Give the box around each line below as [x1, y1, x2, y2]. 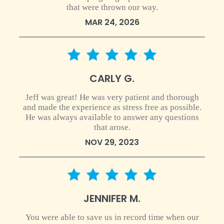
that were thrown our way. [66, 2, 158, 12]
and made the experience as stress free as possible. [22, 102, 201, 112]
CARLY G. [89, 71, 134, 85]
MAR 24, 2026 [84, 16, 139, 28]
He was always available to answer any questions [25, 112, 199, 122]
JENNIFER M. [83, 191, 140, 205]
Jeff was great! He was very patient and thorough [25, 92, 199, 102]
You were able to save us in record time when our [25, 212, 199, 222]
